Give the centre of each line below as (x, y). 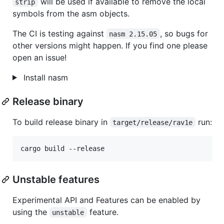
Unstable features (56, 179)
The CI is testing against (59, 33)
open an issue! (39, 57)
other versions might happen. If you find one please (110, 45)
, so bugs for (185, 33)
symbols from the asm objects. (71, 13)
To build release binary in (61, 122)
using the (31, 212)
